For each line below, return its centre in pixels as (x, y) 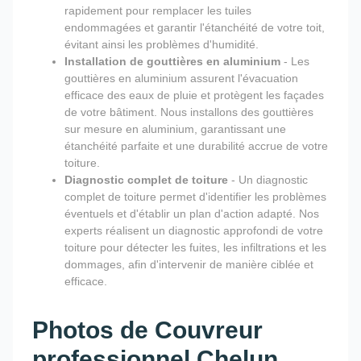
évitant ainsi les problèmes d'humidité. (162, 44)
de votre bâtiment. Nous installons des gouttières (189, 112)
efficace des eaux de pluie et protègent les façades (194, 95)
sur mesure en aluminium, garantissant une (175, 129)
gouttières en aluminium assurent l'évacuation (181, 78)
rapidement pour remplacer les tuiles (158, 10)
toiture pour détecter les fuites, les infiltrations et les (195, 247)
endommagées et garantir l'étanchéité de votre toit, (195, 27)
